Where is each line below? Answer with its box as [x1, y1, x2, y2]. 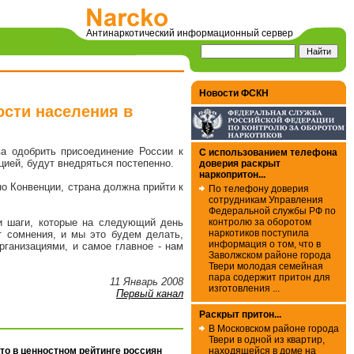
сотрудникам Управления [209, 194, 323, 205]
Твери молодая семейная [209, 261, 323, 272]
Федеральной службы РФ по [209, 205, 336, 217]
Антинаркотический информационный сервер [86, 28, 293, 39]
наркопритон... [199, 169, 265, 180]
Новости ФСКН [199, 88, 269, 99]
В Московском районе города [209, 323, 339, 334]
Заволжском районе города [209, 250, 331, 261]
